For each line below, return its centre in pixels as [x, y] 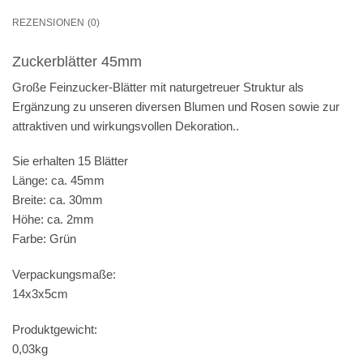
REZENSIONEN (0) [56, 23]
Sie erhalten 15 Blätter [70, 161]
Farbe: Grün [44, 239]
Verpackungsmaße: [64, 275]
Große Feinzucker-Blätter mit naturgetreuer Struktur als [158, 87]
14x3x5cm [40, 294]
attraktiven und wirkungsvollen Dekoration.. [126, 126]
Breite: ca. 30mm [58, 200]
